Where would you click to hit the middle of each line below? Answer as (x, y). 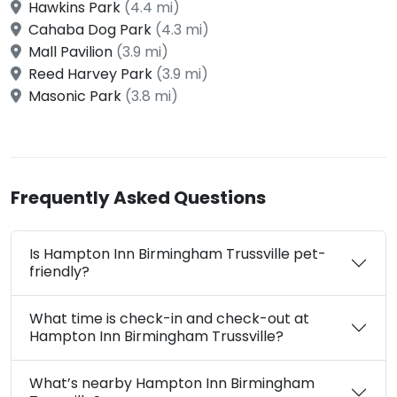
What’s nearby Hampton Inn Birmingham (172, 383)
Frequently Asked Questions (138, 197)
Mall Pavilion (70, 51)
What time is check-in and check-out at (169, 318)
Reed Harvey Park (90, 74)
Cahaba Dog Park (90, 29)
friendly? (59, 271)
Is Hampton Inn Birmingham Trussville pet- (178, 253)
